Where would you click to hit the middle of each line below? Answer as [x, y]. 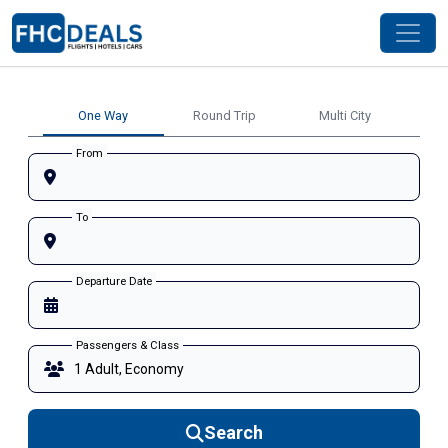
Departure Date [114, 281]
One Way [103, 115]
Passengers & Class [127, 345]
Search [233, 432]
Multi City [344, 115]
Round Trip [224, 115]
